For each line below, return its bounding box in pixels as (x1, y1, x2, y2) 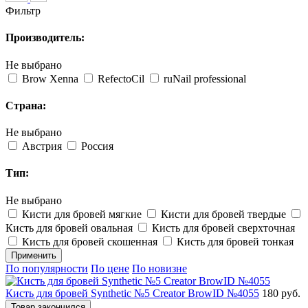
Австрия (22, 140, 62, 153)
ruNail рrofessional (164, 72, 246, 85)
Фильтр (5, 5, 41, 17)
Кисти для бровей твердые (161, 208, 286, 220)
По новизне (132, 262, 187, 274)
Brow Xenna (22, 72, 78, 85)
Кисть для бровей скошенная (22, 235, 157, 247)
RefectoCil (98, 72, 144, 85)
